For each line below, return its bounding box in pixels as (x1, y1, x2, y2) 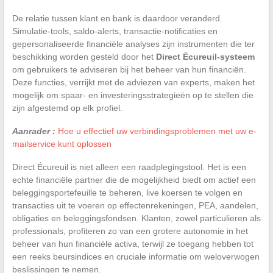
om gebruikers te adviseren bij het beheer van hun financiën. (12, 64, 246, 74)
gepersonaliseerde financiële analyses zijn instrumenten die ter (12, 38, 255, 49)
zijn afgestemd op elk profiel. (12, 102, 122, 113)
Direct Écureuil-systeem (155, 51, 255, 62)
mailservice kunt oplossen (12, 138, 112, 149)
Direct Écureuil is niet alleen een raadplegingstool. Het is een (12, 161, 246, 172)
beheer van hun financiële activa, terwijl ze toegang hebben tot (12, 238, 253, 249)
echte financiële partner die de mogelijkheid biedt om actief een (12, 174, 256, 185)
